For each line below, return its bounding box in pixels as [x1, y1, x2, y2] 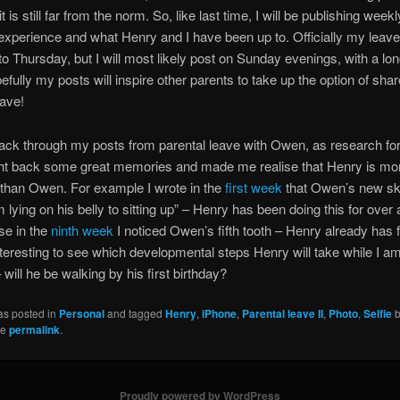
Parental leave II [241, 305, 323, 322]
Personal [58, 305, 104, 322]
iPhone [201, 305, 237, 322]
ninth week [50, 220, 113, 239]
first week [224, 177, 282, 196]
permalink [8, 321, 60, 338]
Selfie [362, 305, 392, 322]
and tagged [104, 305, 165, 321]
